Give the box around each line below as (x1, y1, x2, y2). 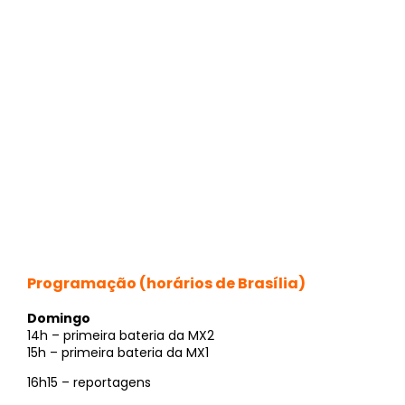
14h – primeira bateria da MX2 (27, 325, 214, 344)
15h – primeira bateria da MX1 (27, 343, 209, 362)
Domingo (27, 308, 90, 327)
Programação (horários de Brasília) (27, 272, 306, 294)
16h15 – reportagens (27, 373, 151, 392)
